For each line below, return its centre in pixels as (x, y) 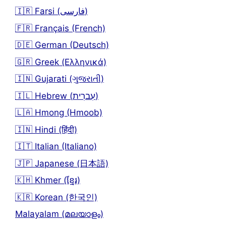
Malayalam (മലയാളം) (59, 214)
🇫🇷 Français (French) (60, 28)
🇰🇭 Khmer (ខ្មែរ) (48, 180)
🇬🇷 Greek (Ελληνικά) (61, 62)
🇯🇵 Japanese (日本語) (62, 163)
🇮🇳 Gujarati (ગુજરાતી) (60, 79)
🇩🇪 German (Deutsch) (62, 45)
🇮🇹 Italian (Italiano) (56, 147)
